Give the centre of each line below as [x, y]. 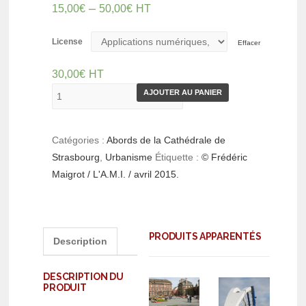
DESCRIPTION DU [83, 277]
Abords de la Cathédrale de [166, 140]
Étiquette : [179, 157]
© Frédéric [225, 157]
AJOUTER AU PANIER [183, 93]
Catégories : [80, 140]
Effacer [249, 43]
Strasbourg [76, 157]
